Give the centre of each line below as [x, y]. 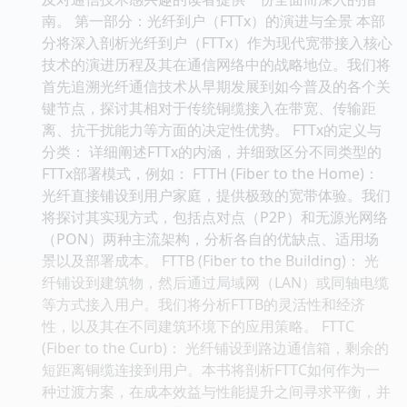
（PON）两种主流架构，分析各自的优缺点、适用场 [210, 238]
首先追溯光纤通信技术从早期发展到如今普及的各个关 [216, 86]
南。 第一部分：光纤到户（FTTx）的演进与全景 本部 [213, 20]
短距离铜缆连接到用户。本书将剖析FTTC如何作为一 [211, 369]
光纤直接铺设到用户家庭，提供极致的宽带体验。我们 [216, 195]
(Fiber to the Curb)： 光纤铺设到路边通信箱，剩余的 [215, 347]
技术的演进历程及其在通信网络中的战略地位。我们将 [216, 64]
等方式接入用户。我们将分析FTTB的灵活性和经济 [203, 304]
